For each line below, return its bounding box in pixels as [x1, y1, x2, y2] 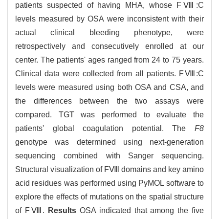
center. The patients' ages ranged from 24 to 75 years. [15, 56, 204, 65]
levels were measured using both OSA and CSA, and [15, 83, 204, 92]
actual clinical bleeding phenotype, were [15, 28, 204, 37]
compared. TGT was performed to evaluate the [15, 110, 204, 119]
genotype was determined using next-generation [15, 138, 204, 147]
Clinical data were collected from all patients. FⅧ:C [15, 69, 204, 78]
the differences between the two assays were [15, 97, 204, 106]
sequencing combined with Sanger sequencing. [15, 152, 204, 160]
